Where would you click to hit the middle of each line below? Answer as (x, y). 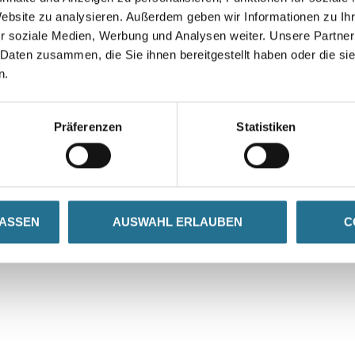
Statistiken (266, 127)
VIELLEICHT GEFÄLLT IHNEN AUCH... (177, 139)
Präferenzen (88, 127)
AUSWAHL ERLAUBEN (177, 222)
